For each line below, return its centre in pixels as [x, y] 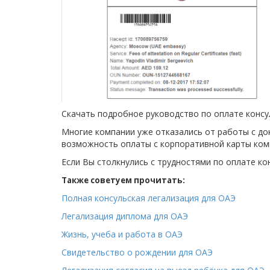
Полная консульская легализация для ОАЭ [149, 198]
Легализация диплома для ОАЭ [125, 216]
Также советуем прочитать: [123, 181]
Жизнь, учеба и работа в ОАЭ [122, 234]
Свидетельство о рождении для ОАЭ [137, 253]
